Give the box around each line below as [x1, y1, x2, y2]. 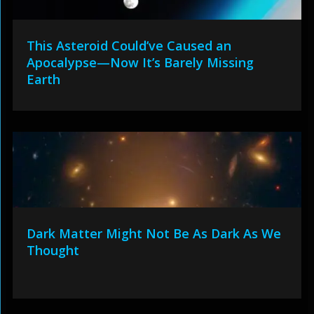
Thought [26, 242, 79, 259]
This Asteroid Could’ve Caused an [26, 37, 231, 54]
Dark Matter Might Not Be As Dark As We [26, 225, 281, 242]
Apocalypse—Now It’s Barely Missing [26, 54, 254, 71]
